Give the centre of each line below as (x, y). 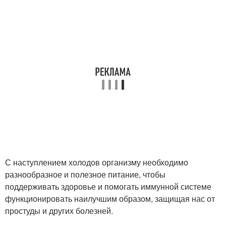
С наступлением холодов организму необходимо (97, 162)
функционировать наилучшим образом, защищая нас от (110, 199)
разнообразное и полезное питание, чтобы (85, 174)
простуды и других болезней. (59, 211)
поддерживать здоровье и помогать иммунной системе (108, 186)
